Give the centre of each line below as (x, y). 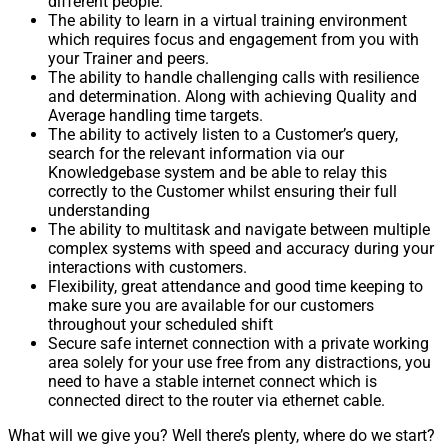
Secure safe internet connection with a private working (238, 344)
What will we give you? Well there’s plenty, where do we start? (221, 436)
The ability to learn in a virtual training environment (227, 21)
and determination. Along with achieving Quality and (232, 97)
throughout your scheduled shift (160, 325)
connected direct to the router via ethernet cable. (216, 401)
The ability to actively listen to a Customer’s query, (223, 135)
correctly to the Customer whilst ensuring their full (222, 192)
